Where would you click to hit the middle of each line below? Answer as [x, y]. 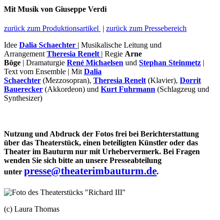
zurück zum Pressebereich [146, 28]
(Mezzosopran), [67, 81]
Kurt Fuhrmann [128, 89]
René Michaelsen [95, 63]
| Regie [113, 54]
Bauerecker [23, 89]
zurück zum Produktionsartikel [51, 28]
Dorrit [190, 81]
